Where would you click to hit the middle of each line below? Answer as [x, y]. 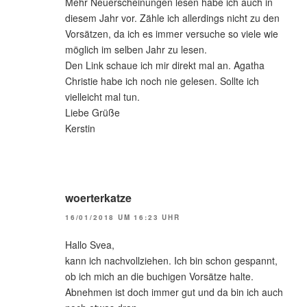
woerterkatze [98, 198]
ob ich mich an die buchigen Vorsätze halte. [159, 276]
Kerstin [80, 128]
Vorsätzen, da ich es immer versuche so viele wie [172, 34]
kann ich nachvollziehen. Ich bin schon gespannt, [171, 260]
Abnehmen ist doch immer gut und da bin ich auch [174, 292]
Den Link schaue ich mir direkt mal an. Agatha [165, 65]
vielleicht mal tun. [102, 97]
